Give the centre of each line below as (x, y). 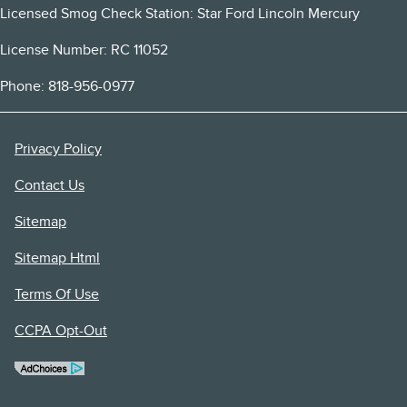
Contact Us (50, 185)
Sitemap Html (57, 258)
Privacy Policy (58, 149)
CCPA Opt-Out (61, 331)
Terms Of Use (57, 294)
